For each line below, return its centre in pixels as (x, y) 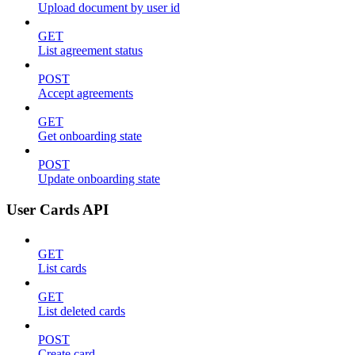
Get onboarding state (90, 136)
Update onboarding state (99, 178)
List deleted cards (82, 311)
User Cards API (57, 209)
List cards (62, 269)
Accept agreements (86, 93)
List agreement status (90, 50)
